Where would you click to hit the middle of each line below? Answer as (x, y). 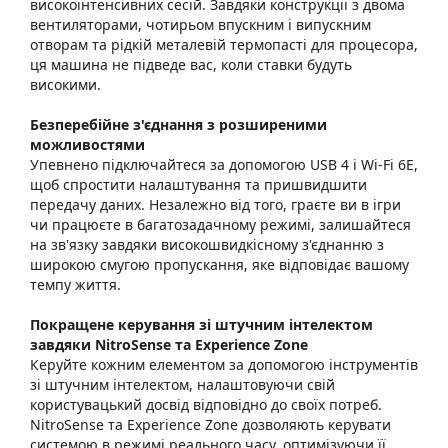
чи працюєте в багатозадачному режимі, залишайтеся (220, 224)
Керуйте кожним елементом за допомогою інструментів (224, 364)
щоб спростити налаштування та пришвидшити (198, 184)
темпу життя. (75, 284)
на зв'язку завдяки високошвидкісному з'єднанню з (207, 244)
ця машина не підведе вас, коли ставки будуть (191, 64)
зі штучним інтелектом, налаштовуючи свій (182, 384)
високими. (65, 84)
